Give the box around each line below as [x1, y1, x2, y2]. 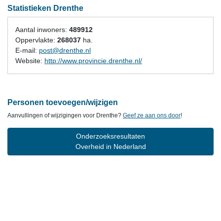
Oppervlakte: [15, 36, 57, 44]
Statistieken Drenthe [7, 4, 83, 12]
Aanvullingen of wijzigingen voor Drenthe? [7, 112, 123, 119]
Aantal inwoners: [15, 26, 69, 34]
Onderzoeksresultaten [76, 132, 145, 140]
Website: [15, 57, 44, 65]
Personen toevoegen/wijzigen [7, 98, 118, 107]
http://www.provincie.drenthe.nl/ [44, 57, 142, 65]
